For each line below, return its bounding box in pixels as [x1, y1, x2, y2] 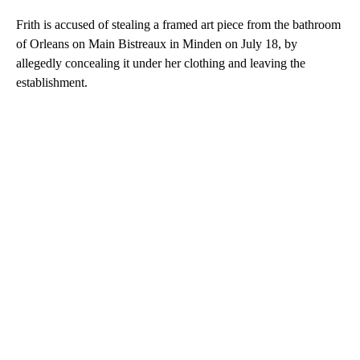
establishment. [16, 75, 88, 89]
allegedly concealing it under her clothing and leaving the [16, 55, 305, 70]
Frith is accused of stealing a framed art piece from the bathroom [16, 17, 341, 31]
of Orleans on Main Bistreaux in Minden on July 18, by [16, 36, 297, 51]
